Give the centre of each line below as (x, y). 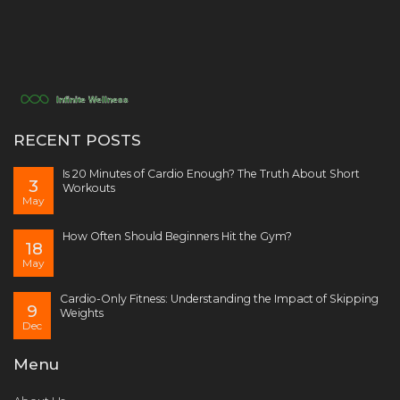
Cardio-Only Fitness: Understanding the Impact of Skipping (219, 299)
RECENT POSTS (77, 140)
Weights (82, 313)
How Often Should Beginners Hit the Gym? (177, 236)
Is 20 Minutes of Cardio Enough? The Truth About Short (211, 174)
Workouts (89, 188)
